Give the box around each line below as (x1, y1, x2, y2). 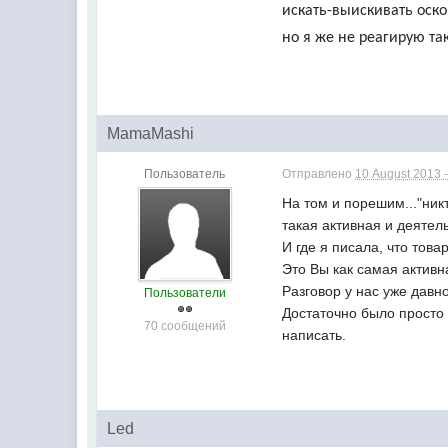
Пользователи (143, 286, 226, 300)
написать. (282, 327, 347, 343)
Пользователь (144, 167, 226, 181)
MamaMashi (107, 125, 195, 142)
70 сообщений (143, 319, 226, 333)
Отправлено (282, 167, 356, 181)
